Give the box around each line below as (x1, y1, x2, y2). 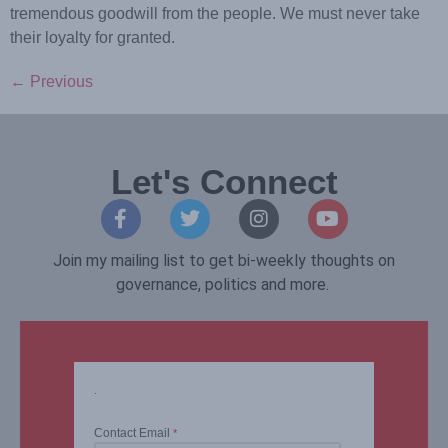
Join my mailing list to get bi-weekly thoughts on (53, 250, 395, 270)
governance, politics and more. (115, 274, 333, 294)
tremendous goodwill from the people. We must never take (10, 4, 420, 22)
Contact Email (94, 426, 173, 441)
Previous (26, 72, 93, 90)
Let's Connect (110, 161, 338, 201)
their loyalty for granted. (10, 28, 175, 46)
